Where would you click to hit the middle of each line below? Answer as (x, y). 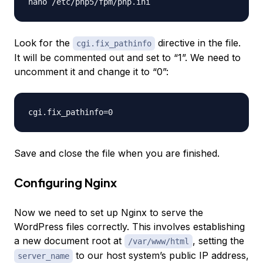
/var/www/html (159, 242)
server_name (43, 256)
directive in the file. (198, 43)
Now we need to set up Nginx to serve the (109, 213)
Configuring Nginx (65, 183)
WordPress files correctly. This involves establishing (129, 227)
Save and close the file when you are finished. (117, 154)
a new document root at (69, 241)
